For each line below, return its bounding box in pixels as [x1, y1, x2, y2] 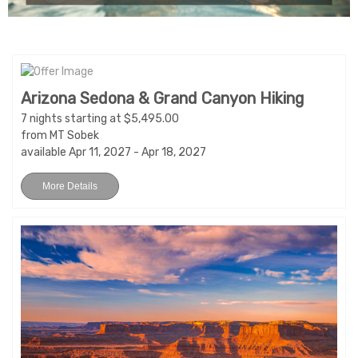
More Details [42, 181, 97, 193]
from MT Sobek [21, 129, 99, 143]
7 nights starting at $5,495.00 [21, 112, 179, 126]
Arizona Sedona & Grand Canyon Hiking [21, 89, 304, 109]
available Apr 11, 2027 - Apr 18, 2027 [21, 145, 206, 160]
